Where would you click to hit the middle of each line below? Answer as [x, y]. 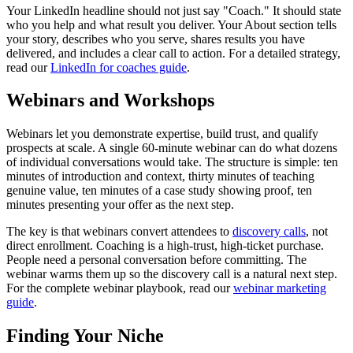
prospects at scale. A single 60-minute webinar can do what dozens [172, 148]
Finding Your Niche [85, 336]
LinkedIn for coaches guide [119, 67]
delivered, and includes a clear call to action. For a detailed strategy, [173, 53]
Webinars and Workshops [110, 100]
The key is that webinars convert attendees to [118, 232]
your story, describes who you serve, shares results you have [156, 39]
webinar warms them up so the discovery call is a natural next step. [172, 274]
